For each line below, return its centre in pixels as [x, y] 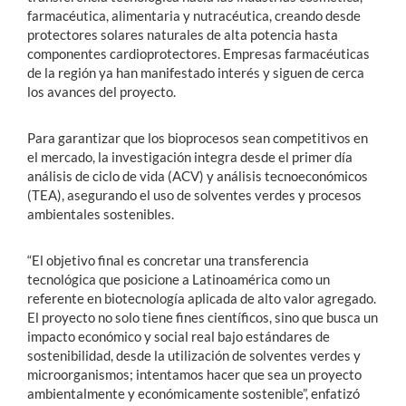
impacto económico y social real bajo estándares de [179, 336]
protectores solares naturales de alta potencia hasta [183, 34]
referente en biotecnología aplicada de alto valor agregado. [202, 298]
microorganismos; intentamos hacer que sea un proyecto [194, 374]
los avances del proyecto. [101, 91]
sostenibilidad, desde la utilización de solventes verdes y [194, 355]
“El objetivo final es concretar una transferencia [168, 260]
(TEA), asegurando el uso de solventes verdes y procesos [194, 194]
